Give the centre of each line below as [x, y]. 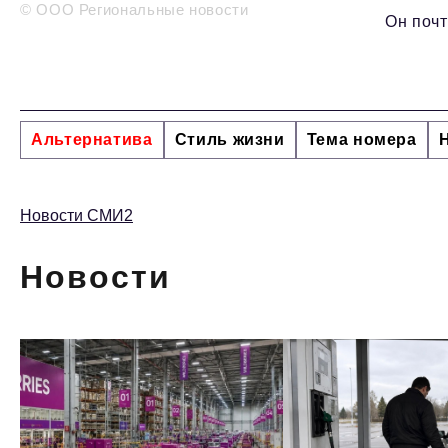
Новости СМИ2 [76, 216]
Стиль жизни [229, 140]
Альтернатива [92, 140]
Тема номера [361, 140]
